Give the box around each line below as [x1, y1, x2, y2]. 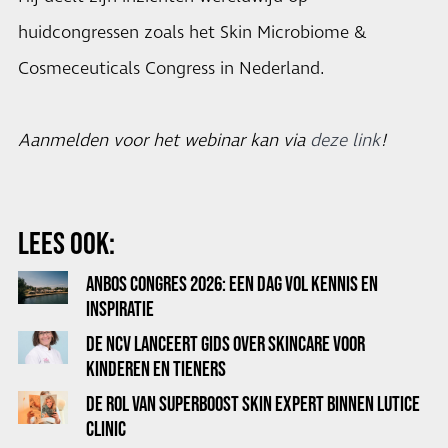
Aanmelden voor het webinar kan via [18, 129, 310, 153]
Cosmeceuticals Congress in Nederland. [18, 57, 325, 81]
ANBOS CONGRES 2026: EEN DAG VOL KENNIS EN [86, 272, 378, 295]
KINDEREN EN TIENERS [86, 357, 226, 380]
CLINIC [86, 417, 126, 440]
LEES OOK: [18, 225, 115, 260]
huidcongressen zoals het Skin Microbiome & [18, 21, 367, 45]
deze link [310, 129, 380, 153]
